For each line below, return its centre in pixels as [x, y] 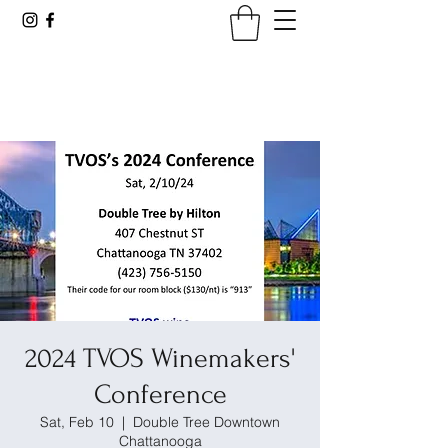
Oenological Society [160, 92]
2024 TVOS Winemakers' [160, 358]
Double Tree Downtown [206, 421]
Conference [160, 394]
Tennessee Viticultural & [160, 64]
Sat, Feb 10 [77, 421]
